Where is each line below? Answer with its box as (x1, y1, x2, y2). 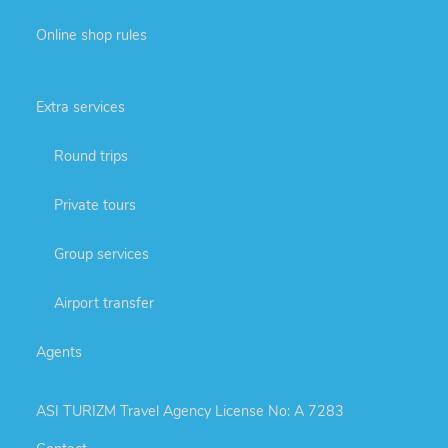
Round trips (54, 145, 128, 166)
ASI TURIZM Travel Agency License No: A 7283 (36, 401, 344, 422)
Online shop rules (36, 24, 147, 45)
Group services (54, 243, 149, 264)
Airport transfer (54, 292, 154, 313)
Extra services (36, 96, 125, 117)
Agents (36, 341, 82, 362)
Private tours (54, 194, 136, 215)
